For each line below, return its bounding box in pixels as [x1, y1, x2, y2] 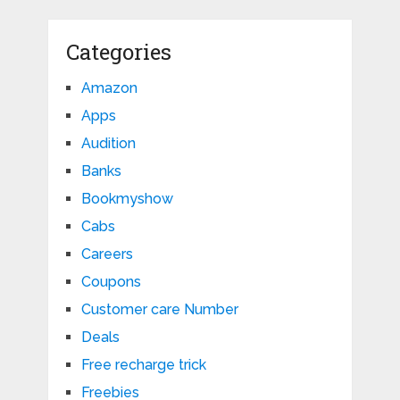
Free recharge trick [80, 356, 206, 374]
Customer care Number [80, 301, 238, 319]
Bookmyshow [80, 190, 173, 208]
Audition [80, 135, 136, 153]
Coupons [80, 273, 141, 291]
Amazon [80, 79, 137, 97]
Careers [80, 246, 133, 263]
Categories [65, 37, 171, 67]
